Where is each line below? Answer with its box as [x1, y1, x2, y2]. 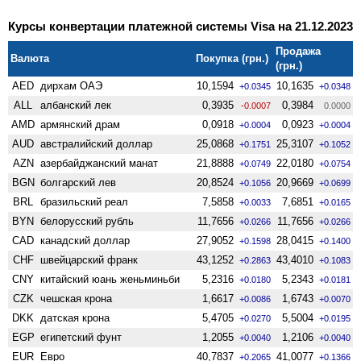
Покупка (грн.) [196, 52, 269, 64]
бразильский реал [40, 195, 129, 208]
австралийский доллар [40, 137, 153, 150]
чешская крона [40, 292, 113, 305]
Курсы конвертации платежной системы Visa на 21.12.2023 [8, 19, 353, 33]
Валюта [10, 52, 50, 64]
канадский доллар [40, 234, 131, 247]
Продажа [276, 44, 322, 57]
